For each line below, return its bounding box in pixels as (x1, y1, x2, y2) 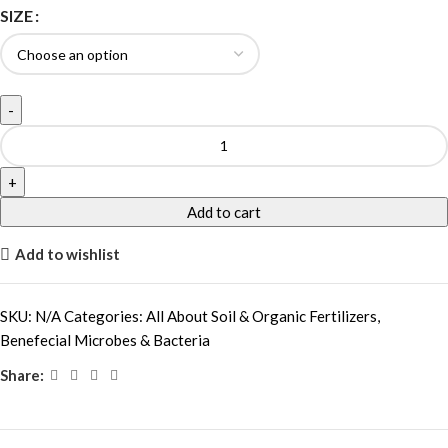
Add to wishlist (14, 245, 120, 264)
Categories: (64, 306, 143, 325)
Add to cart (187, 202, 261, 221)
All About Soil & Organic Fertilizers (146, 306, 377, 325)
